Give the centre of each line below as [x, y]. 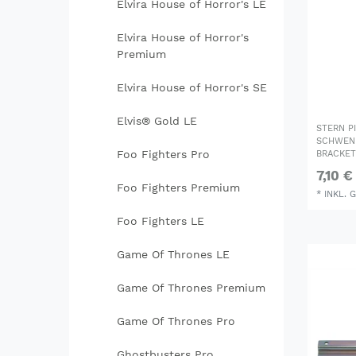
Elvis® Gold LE [157, 121]
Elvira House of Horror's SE [192, 88]
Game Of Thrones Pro [176, 321]
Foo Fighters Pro [163, 155]
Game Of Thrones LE [173, 255]
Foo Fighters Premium [178, 188]
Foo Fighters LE [160, 221]
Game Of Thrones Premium [191, 288]
